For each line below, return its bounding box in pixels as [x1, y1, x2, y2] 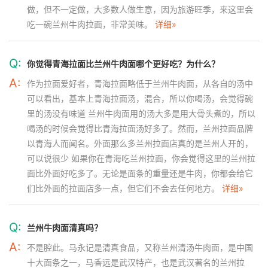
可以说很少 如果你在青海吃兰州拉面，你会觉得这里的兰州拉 [27, 153, 255, 163]
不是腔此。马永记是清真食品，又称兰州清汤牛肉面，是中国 [27, 242, 253, 252]
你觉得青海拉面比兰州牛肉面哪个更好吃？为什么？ [27, 59, 220, 69]
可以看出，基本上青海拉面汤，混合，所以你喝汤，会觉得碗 [27, 93, 253, 103]
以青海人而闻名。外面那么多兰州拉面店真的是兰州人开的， [27, 138, 253, 148]
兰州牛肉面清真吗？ [27, 223, 102, 233]
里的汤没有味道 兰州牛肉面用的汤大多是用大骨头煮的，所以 [27, 108, 255, 118]
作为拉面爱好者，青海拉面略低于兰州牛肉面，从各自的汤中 [27, 78, 253, 89]
